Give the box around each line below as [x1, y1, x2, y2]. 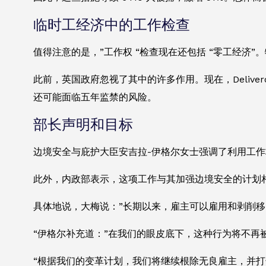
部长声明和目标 [33, 116, 133, 134]
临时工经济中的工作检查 [33, 17, 190, 34]
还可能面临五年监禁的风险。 [33, 91, 157, 103]
